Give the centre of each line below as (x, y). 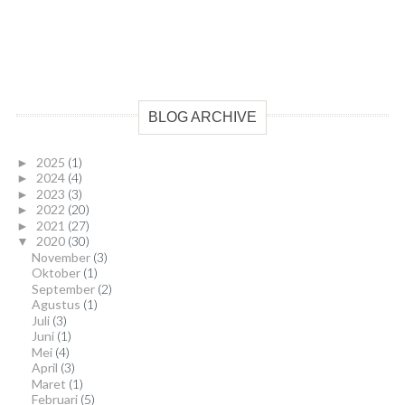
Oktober (57, 273)
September (64, 288)
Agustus (57, 305)
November (62, 257)
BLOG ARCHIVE (202, 118)
